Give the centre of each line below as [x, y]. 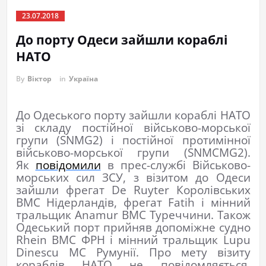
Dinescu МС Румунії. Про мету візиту [133, 252]
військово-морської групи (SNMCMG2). [133, 153]
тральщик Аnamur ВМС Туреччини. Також [133, 215]
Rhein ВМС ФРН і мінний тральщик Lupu [133, 240]
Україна [83, 79]
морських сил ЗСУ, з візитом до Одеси [133, 178]
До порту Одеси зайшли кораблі [121, 40]
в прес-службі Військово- [175, 165]
